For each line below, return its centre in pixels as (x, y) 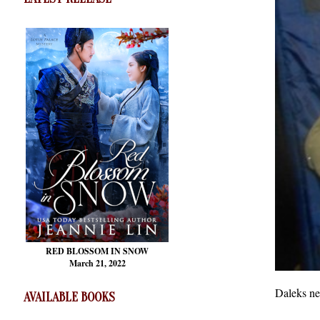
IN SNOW (130, 251)
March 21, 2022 (97, 263)
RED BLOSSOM (78, 251)
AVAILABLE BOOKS (69, 297)
